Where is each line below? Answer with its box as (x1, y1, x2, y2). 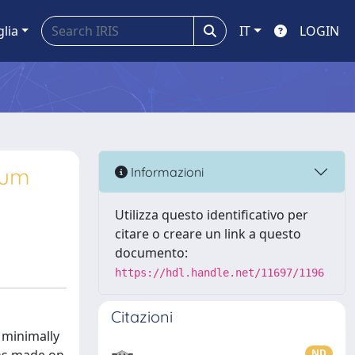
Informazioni (128, 163, 204, 180)
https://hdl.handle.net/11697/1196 (115, 266, 324, 279)
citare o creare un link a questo (115, 225, 301, 242)
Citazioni (111, 307, 173, 326)
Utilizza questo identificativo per (115, 206, 308, 223)
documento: (115, 244, 188, 261)
